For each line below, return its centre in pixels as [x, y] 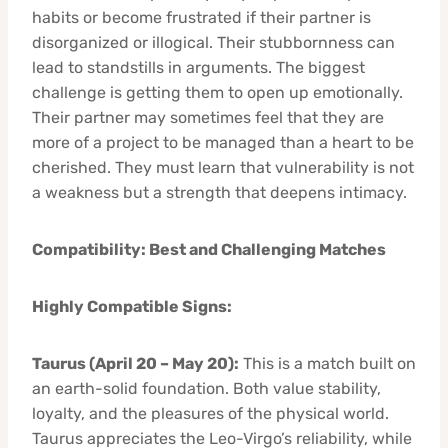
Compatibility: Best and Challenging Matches [209, 249]
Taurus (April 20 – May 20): [135, 363]
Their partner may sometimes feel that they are [208, 117]
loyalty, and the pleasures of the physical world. [210, 413]
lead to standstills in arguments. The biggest [198, 67]
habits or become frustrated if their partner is [201, 17]
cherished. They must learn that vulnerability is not [223, 167]
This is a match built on [327, 363]
